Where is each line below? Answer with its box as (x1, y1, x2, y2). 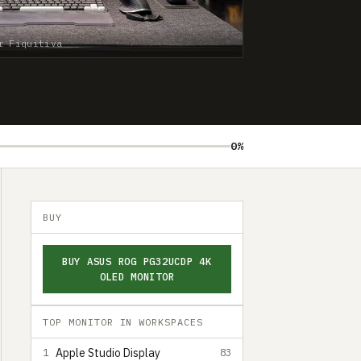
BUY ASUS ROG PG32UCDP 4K (62, 255, 212, 268)
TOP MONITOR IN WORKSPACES (43, 316, 203, 328)
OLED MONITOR (99, 270, 175, 283)
